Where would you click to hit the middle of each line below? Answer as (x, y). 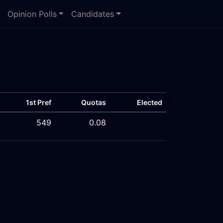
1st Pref (39, 102)
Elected (150, 102)
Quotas (94, 102)
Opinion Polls (32, 14)
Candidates (93, 14)
